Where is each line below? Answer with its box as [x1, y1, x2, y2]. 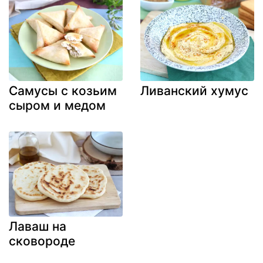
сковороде [9, 234, 75, 249]
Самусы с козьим [9, 83, 117, 98]
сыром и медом [9, 97, 106, 113]
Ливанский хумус [140, 83, 248, 98]
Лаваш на [9, 219, 66, 234]
